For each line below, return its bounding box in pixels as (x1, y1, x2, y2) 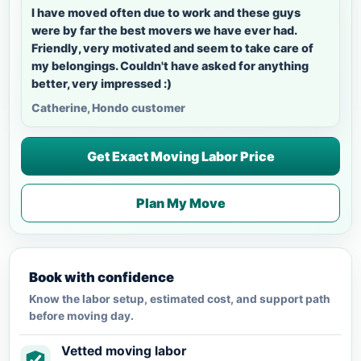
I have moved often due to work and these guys (31, 5, 301, 19)
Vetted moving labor (61, 342, 186, 359)
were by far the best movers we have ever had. (31, 23, 297, 37)
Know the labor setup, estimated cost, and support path (29, 292, 330, 305)
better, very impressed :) (31, 76, 172, 90)
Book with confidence (29, 268, 174, 285)
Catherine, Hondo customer (31, 100, 185, 114)
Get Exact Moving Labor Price (86, 147, 275, 164)
